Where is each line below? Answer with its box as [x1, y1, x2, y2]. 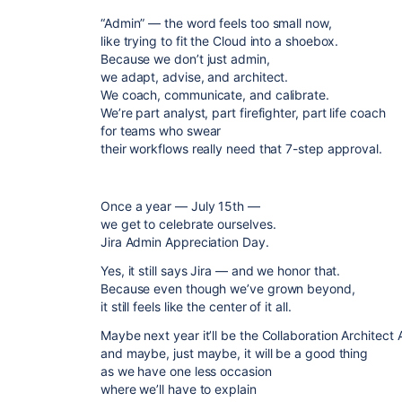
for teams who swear [100, 123, 222, 138]
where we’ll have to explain [100, 381, 257, 397]
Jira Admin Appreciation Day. [100, 234, 269, 249]
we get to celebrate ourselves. [100, 216, 276, 232]
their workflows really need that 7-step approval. [100, 141, 382, 156]
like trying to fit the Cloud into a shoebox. [100, 33, 339, 48]
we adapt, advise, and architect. [100, 69, 289, 84]
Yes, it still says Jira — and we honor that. [100, 263, 341, 278]
